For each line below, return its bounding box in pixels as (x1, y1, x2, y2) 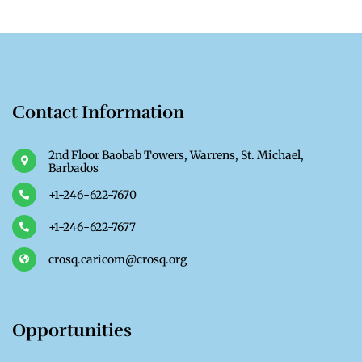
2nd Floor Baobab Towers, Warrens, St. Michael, (48, 148, 304, 162)
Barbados (48, 161, 99, 175)
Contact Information (12, 101, 184, 123)
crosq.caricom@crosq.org (48, 252, 187, 267)
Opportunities (12, 319, 136, 341)
